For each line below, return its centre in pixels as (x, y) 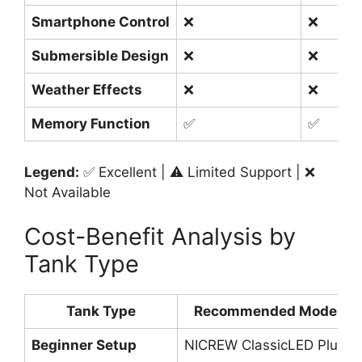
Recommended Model (267, 311)
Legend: (52, 172)
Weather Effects (87, 90)
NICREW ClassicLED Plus (265, 345)
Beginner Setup (84, 345)
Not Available (67, 192)
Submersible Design (100, 56)
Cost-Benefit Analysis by (160, 236)
